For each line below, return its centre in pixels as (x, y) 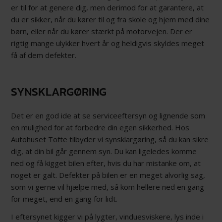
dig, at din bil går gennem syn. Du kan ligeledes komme (104, 151)
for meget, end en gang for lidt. (64, 198)
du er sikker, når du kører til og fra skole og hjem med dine (111, 19)
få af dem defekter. (44, 55)
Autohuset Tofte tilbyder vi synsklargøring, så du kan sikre (110, 139)
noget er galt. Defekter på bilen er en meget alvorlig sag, (108, 175)
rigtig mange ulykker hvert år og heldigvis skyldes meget (108, 43)
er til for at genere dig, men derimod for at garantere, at (108, 7)
